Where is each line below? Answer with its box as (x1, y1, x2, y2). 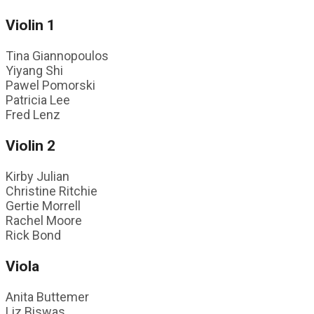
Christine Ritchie (6, 184, 97, 199)
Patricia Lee (6, 92, 70, 107)
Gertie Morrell (6, 198, 81, 214)
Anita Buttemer (6, 289, 89, 305)
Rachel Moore (6, 213, 82, 228)
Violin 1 (6, 15, 55, 34)
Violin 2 (6, 137, 55, 155)
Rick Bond (6, 228, 61, 243)
